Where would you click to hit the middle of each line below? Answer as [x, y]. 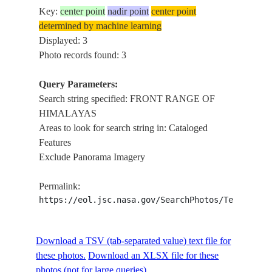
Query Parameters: [79, 84]
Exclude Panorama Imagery [92, 157]
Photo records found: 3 [83, 55]
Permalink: [60, 186]
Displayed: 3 [63, 40]
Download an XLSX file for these [154, 255]
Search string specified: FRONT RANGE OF [127, 99]
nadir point [128, 11]
